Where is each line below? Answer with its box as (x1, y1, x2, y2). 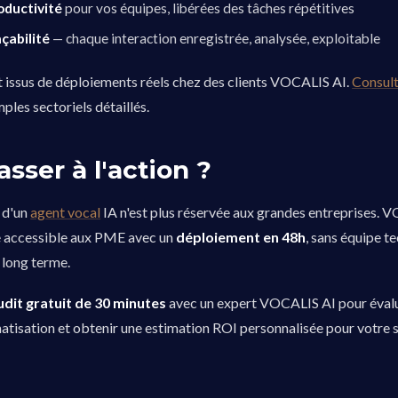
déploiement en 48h (176, 228, 306, 245)
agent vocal (30, 203, 101, 220)
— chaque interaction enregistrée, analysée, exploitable (50, 30, 381, 46)
